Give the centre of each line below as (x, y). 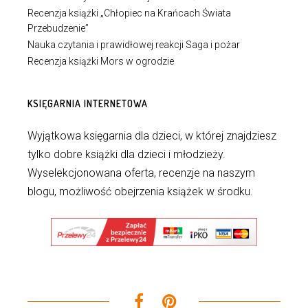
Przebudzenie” (58, 28)
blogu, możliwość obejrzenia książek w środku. (140, 191)
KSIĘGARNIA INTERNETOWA (88, 103)
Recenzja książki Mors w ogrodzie (101, 61)
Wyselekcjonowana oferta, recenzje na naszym (141, 173)
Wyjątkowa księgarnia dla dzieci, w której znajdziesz (152, 136)
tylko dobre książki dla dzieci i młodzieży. (126, 154)
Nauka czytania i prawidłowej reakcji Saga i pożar (134, 45)
